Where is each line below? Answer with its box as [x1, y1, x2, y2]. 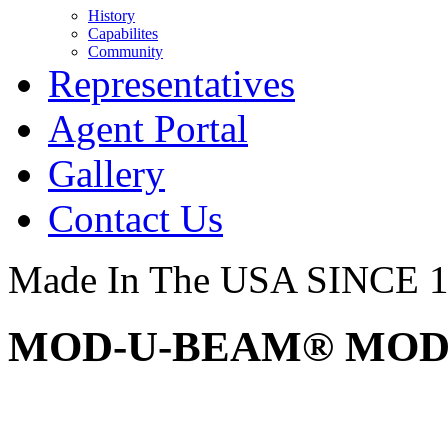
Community [88, 43, 163, 60]
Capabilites [88, 25, 158, 42]
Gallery [48, 152, 165, 195]
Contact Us [48, 197, 223, 240]
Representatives [48, 62, 295, 105]
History [88, 7, 135, 24]
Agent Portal [48, 107, 248, 150]
